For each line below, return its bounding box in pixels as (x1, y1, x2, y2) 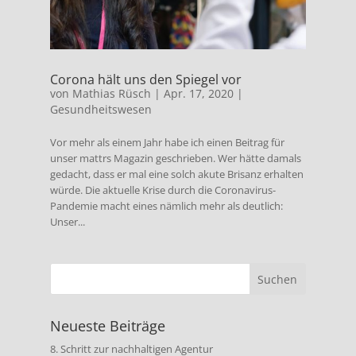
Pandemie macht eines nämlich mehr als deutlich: (49, 199, 283, 214)
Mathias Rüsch (72, 86, 151, 102)
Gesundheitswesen (49, 102, 152, 118)
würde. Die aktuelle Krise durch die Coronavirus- (49, 183, 276, 198)
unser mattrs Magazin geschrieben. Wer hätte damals (49, 151, 301, 166)
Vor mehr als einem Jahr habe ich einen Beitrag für (49, 135, 284, 150)
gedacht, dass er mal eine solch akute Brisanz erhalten (49, 167, 304, 182)
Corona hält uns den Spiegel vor (49, 71, 242, 89)
